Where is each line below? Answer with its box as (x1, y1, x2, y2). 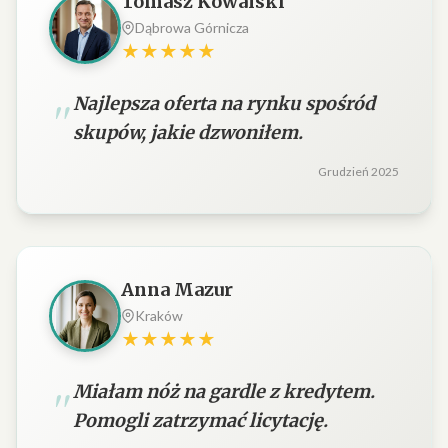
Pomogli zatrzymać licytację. (73, 409, 328, 432)
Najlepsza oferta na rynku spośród (73, 92, 375, 115)
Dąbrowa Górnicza (135, 19, 249, 36)
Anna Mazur (121, 278, 233, 301)
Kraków (135, 307, 183, 324)
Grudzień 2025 (318, 164, 399, 179)
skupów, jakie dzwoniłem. (73, 121, 303, 144)
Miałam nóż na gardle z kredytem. (73, 380, 375, 403)
